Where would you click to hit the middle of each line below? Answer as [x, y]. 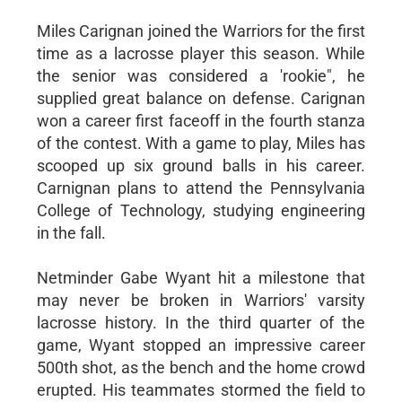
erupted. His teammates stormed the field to [201, 389]
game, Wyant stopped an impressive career [201, 345]
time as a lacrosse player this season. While [201, 53]
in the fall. [71, 232]
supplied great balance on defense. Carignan [201, 98]
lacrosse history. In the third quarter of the [201, 322]
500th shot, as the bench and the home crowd [201, 367]
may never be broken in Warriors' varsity [201, 300]
